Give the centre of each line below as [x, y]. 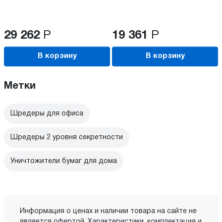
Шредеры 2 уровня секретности [67, 137]
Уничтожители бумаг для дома [64, 161]
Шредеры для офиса [47, 113]
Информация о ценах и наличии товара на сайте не [108, 211]
